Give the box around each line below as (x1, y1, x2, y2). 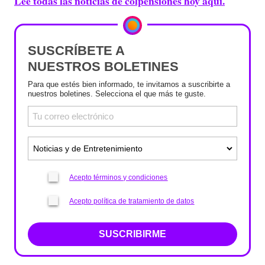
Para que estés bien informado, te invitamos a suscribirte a (28, 80, 230, 89)
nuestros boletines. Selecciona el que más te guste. (28, 89, 206, 98)
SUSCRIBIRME (99, 229, 166, 239)
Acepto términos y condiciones (69, 173, 168, 182)
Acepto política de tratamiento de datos (69, 197, 195, 205)
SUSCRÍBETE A (28, 43, 125, 58)
